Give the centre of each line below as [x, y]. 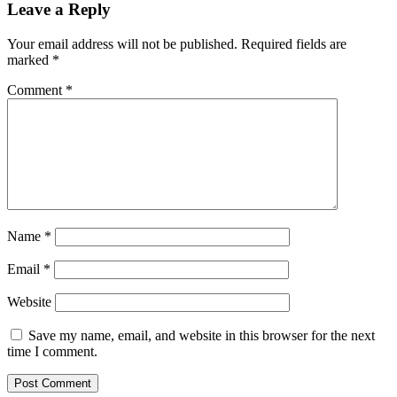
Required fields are [294, 44]
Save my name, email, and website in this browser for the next [202, 336]
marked [30, 60]
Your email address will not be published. [122, 44]
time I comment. [52, 352]
